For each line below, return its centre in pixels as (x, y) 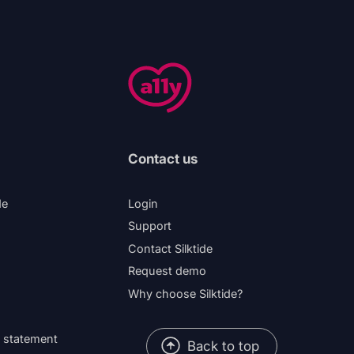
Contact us (163, 159)
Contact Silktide (170, 248)
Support (150, 226)
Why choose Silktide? (185, 293)
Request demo (167, 271)
